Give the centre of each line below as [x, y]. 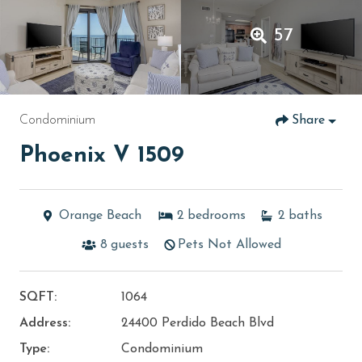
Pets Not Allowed [229, 244]
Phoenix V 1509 [101, 156]
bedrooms [217, 215]
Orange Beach [100, 215]
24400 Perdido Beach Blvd [197, 323]
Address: [45, 323]
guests [130, 244]
